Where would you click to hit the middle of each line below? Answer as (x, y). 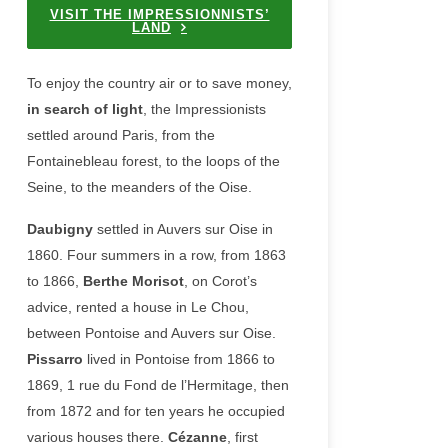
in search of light (85, 109)
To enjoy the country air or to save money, (159, 83)
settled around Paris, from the (121, 135)
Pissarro (55, 359)
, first (242, 437)
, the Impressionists (204, 109)
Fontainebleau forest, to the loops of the (153, 161)
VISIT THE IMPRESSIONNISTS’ (159, 14)
